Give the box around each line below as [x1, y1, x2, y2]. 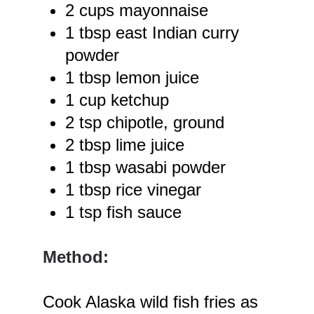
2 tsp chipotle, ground [65, 113, 225, 132]
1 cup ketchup [65, 90, 170, 110]
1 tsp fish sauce [65, 203, 182, 222]
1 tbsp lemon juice [65, 68, 200, 88]
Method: [43, 247, 109, 267]
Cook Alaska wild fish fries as [43, 292, 259, 312]
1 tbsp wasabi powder [65, 158, 226, 177]
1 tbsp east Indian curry [65, 23, 240, 43]
